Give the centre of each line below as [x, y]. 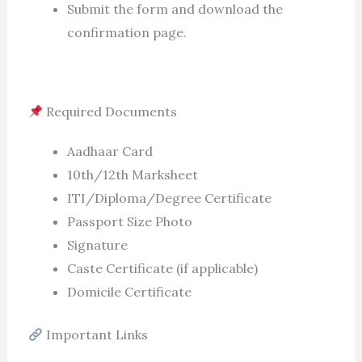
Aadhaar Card [109, 152]
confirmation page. [126, 33]
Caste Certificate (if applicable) [162, 269]
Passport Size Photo [129, 222]
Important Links [95, 335]
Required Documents [109, 112]
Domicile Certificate [129, 292]
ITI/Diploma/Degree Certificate [169, 198]
